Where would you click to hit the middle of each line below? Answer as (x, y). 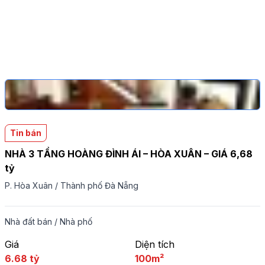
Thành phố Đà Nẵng (99, 185)
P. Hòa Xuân (29, 185)
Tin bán (26, 133)
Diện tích (155, 244)
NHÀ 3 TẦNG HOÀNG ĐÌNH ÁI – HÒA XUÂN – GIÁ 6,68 (129, 154)
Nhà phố (76, 222)
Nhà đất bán (28, 222)
